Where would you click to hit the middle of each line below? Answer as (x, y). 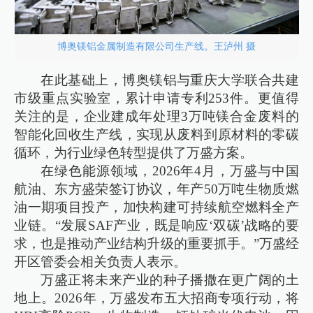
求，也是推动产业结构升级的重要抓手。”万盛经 (156, 243)
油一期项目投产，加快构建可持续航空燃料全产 (156, 207)
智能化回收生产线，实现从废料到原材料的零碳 (156, 134)
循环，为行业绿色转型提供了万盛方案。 (134, 152)
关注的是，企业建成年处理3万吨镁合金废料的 (156, 116)
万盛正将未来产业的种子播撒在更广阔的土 (170, 279)
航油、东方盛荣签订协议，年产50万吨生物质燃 (156, 189)
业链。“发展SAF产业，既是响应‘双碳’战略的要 (156, 225)
